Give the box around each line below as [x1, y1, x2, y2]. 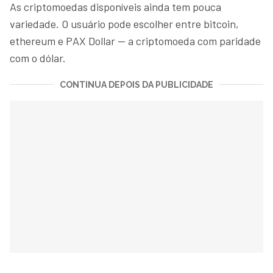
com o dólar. [10, 51, 68, 65]
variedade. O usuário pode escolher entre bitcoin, [10, 16, 239, 30]
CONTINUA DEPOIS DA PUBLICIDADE [60, 79, 213, 90]
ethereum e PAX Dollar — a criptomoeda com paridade [10, 34, 261, 48]
